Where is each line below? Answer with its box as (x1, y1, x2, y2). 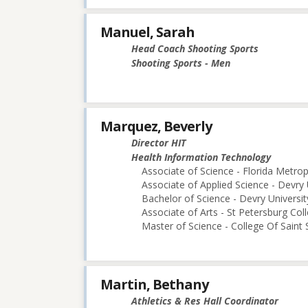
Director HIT (131, 135, 186, 149)
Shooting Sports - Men (131, 56, 230, 69)
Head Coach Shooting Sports (131, 41, 258, 55)
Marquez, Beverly (100, 116, 212, 135)
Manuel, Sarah (100, 22, 195, 41)
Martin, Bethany (100, 275, 208, 294)
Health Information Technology (131, 150, 271, 164)
